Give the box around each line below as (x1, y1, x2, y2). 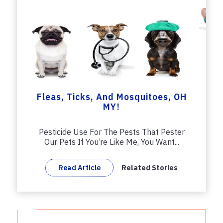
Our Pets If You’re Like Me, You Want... (44, 137, 179, 147)
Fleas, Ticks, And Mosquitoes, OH (36, 91, 187, 103)
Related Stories (121, 163, 178, 173)
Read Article (58, 162, 101, 172)
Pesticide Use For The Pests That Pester (38, 127, 185, 137)
